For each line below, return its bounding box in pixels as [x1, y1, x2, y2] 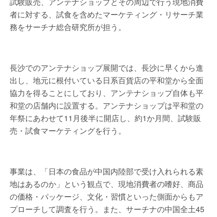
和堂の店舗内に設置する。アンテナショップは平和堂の [10, 100, 203, 111]
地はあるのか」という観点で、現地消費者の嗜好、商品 [10, 178, 203, 189]
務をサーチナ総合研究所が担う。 [10, 21, 126, 32]
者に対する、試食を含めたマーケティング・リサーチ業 [10, 9, 203, 20]
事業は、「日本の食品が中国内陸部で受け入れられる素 [10, 166, 203, 177]
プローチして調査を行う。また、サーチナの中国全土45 [10, 203, 204, 215]
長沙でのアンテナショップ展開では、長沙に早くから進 [10, 62, 203, 73]
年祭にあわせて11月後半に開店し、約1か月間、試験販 [10, 112, 201, 124]
